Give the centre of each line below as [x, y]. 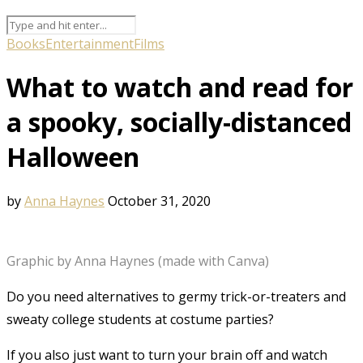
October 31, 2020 [159, 201]
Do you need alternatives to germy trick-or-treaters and [176, 296]
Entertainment [90, 43]
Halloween [73, 157]
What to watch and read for [180, 88]
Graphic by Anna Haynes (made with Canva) [138, 261]
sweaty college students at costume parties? [140, 319]
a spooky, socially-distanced [179, 122]
